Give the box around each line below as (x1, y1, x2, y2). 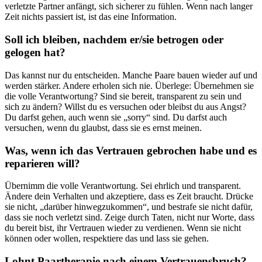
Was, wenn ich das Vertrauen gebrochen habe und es (5, 144, 257, 157)
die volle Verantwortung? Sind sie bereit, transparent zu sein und (5, 91, 242, 101)
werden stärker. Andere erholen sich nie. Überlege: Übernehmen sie (5, 80, 254, 91)
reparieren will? (5, 157, 80, 170)
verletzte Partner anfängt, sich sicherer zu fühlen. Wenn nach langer (5, 1, 253, 12)
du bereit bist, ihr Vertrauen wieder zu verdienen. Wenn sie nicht (5, 223, 241, 233)
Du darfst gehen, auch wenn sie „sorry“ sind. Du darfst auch (5, 112, 227, 122)
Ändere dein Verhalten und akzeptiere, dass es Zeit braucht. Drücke (5, 191, 253, 202)
